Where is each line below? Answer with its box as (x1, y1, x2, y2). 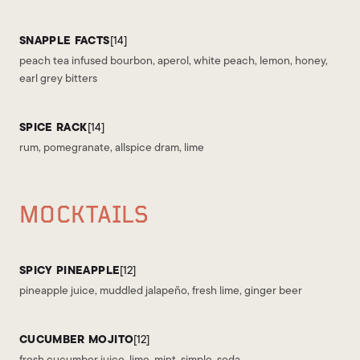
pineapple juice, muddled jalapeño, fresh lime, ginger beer (19, 282, 302, 298)
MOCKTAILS (19, 202, 149, 229)
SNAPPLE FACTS (19, 31, 110, 49)
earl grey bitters (19, 70, 97, 86)
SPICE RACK (19, 118, 88, 136)
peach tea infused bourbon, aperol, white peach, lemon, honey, (19, 52, 328, 68)
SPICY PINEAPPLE (19, 261, 121, 279)
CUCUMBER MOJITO (19, 330, 134, 348)
